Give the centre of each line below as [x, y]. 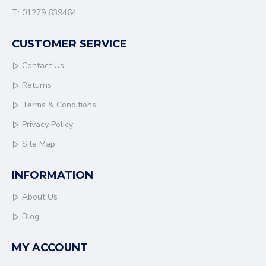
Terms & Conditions [59, 105]
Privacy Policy [47, 124]
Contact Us [43, 66]
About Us [40, 197]
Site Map [39, 144]
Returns [37, 85]
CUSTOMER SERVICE [69, 44]
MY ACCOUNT [50, 248]
